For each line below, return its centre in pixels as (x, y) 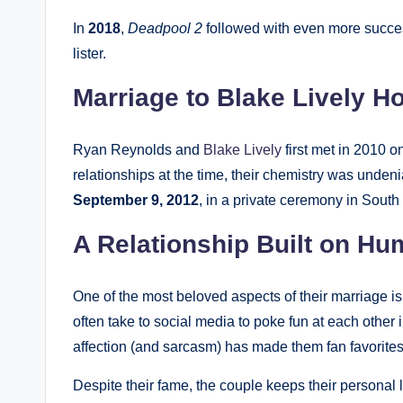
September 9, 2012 (136, 200)
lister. (90, 53)
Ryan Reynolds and (138, 149)
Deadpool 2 (165, 28)
